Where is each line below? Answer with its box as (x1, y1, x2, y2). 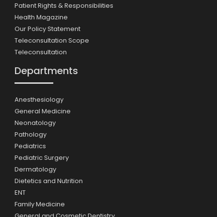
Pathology (15, 129, 46, 139)
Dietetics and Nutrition (15, 176, 83, 186)
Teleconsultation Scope (15, 36, 89, 46)
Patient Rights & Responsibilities (15, 1, 113, 11)
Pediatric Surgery (15, 153, 69, 162)
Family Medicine (15, 199, 65, 209)
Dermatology (15, 164, 56, 174)
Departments (15, 63, 78, 77)
